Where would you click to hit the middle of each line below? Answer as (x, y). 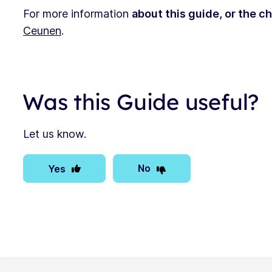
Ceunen (42, 30)
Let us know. (55, 134)
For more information (77, 13)
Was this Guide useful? (141, 101)
